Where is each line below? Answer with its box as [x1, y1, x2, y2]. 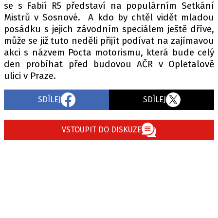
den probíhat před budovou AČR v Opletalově [4, 58, 214, 70]
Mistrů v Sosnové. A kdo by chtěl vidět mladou [4, 12, 214, 23]
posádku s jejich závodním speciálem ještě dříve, [4, 23, 214, 35]
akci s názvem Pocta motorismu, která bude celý [4, 47, 214, 58]
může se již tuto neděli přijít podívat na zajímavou [4, 35, 214, 46]
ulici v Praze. [4, 70, 56, 81]
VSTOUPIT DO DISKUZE [62, 125, 142, 134]
